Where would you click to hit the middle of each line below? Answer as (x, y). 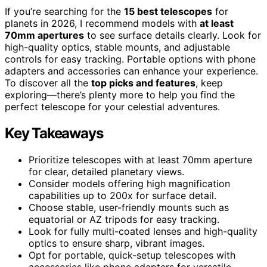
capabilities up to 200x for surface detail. (122, 195)
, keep (209, 83)
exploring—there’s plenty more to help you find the (120, 94)
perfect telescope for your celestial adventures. (112, 106)
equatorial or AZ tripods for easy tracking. (124, 219)
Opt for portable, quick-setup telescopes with (132, 255)
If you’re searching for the (64, 11)
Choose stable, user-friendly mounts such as (129, 207)
